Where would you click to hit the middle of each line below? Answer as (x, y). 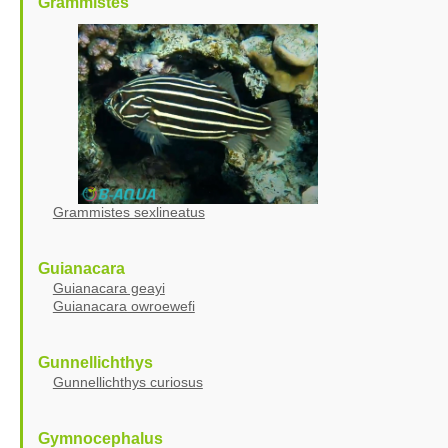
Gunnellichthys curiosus (127, 381)
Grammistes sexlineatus (128, 211)
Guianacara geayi (108, 287)
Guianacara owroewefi (123, 305)
